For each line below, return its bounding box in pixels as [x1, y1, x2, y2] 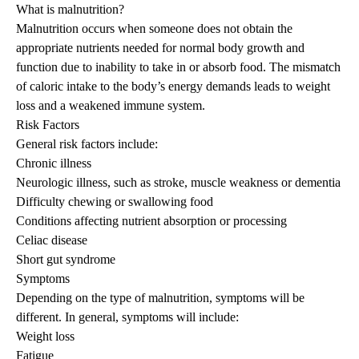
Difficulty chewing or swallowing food [16, 195, 213, 209]
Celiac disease [16, 233, 87, 248]
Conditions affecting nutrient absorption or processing [16, 214, 287, 228]
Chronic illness [16, 156, 91, 171]
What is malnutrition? [16, 2, 124, 17]
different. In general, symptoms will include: [16, 310, 239, 325]
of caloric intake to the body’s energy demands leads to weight [16, 79, 330, 94]
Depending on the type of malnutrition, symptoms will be [16, 291, 305, 305]
